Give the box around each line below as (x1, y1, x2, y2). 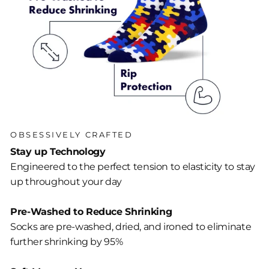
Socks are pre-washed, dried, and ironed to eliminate (10, 221, 252, 233)
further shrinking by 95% (10, 236, 125, 248)
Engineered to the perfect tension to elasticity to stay (10, 161, 256, 173)
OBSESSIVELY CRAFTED (10, 130, 133, 140)
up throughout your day (10, 176, 124, 188)
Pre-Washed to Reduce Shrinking (10, 206, 172, 218)
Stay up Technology (10, 146, 106, 158)
